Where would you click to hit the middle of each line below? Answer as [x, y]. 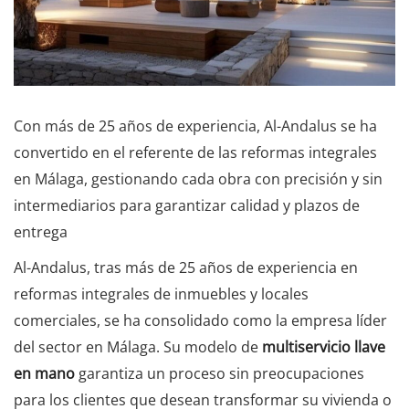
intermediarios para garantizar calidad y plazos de [187, 205]
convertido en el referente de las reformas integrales [195, 152]
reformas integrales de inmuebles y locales [161, 294]
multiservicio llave [324, 346]
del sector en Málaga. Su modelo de [138, 346]
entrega [41, 231]
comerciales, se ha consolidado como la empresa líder [200, 320]
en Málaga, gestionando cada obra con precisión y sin [198, 178]
